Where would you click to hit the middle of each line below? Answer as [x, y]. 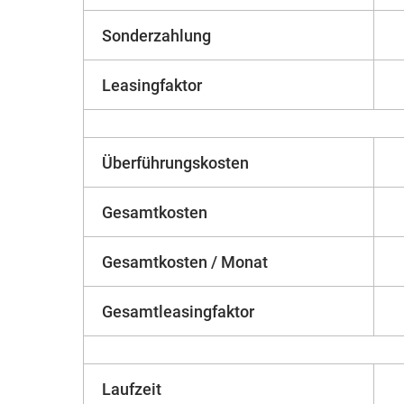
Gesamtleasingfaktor [179, 312]
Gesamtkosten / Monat [185, 262]
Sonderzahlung [157, 36]
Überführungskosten [176, 163]
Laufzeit [132, 390]
